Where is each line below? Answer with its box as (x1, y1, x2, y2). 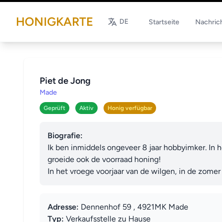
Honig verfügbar (108, 105, 152, 111)
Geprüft (44, 105, 65, 111)
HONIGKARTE (16, 14, 93, 29)
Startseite (149, 18, 179, 26)
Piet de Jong (40, 75, 91, 86)
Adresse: (48, 202, 79, 212)
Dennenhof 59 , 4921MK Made (79, 202, 188, 212)
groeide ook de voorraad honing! (48, 155, 163, 164)
